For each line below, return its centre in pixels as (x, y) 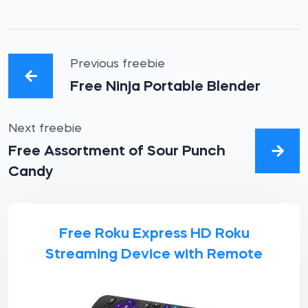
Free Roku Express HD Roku (154, 234)
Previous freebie (118, 64)
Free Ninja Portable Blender (165, 87)
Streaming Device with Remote (154, 255)
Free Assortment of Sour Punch (117, 152)
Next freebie (45, 129)
